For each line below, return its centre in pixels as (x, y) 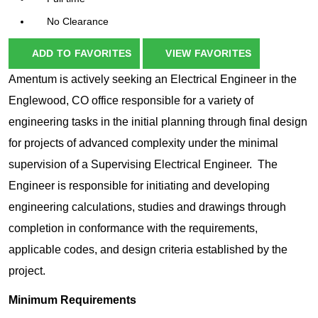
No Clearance (78, 22)
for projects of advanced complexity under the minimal (143, 143)
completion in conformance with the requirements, (133, 229)
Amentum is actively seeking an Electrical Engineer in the (153, 79)
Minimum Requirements (72, 300)
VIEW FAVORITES (207, 54)
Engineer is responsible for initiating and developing (139, 186)
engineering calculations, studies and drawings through (147, 207)
